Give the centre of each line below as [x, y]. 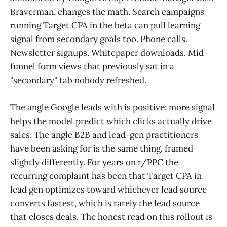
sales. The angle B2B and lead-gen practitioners [104, 135]
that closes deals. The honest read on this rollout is [111, 217]
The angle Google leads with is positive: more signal [112, 108]
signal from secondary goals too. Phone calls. [99, 39]
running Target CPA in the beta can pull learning [105, 26]
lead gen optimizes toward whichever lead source [108, 190]
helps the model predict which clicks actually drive [111, 121]
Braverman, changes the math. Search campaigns [107, 12]
